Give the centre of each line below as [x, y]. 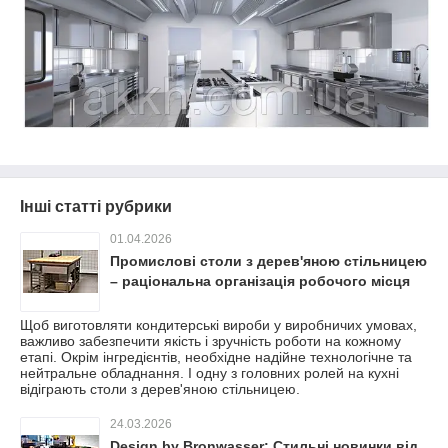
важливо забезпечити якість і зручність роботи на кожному [210, 340]
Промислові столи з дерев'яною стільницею [268, 260]
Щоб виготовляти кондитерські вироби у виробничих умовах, [218, 324]
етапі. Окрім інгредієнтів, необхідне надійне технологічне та [216, 356]
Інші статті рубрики [96, 206]
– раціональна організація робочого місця [260, 280]
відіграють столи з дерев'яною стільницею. [160, 388]
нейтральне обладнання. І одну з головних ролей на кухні [209, 372]
